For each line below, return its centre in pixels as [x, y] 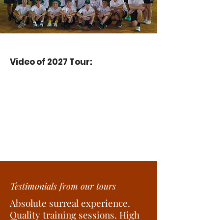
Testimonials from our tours [63, 186]
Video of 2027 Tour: [51, 62]
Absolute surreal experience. [70, 203]
